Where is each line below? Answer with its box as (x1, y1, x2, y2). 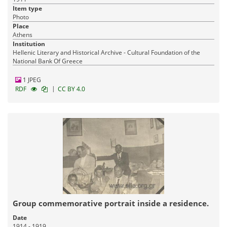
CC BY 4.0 (58, 84, 85, 93)
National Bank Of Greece (13, 56, 83, 65)
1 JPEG (21, 75, 41, 84)
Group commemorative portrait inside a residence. (13, 198, 209, 208)
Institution (13, 39, 45, 48)
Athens (13, 30, 32, 39)
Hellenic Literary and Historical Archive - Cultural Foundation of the (13, 48, 200, 57)
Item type (13, 4, 42, 13)
